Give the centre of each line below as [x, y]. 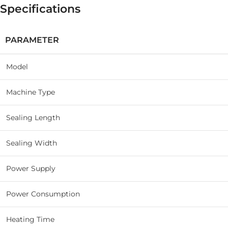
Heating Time [30, 220]
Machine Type [31, 92]
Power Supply [31, 169]
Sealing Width [32, 143]
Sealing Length [33, 118]
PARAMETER [32, 40]
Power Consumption [43, 194]
